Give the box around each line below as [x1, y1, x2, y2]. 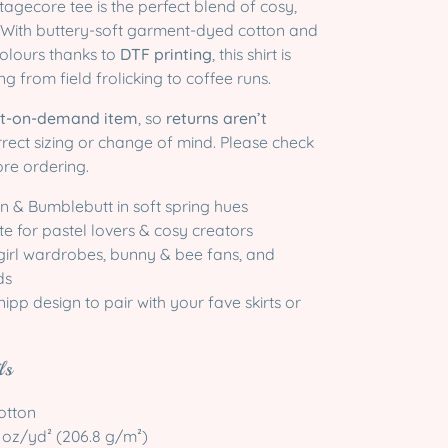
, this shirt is [212, 44, 291, 65]
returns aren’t [166, 107, 267, 128]
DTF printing [120, 44, 212, 65]
